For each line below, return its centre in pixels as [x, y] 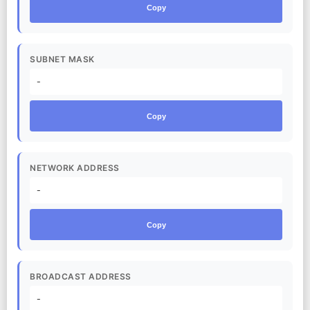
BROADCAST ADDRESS [81, 276]
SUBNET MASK [62, 59]
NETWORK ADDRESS [75, 168]
